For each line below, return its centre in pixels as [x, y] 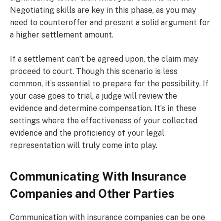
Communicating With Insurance [98, 176]
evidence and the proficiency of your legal [87, 133]
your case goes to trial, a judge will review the [93, 96]
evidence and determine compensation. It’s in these [103, 109]
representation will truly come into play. [84, 146]
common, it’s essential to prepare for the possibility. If [109, 84]
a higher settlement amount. [62, 35]
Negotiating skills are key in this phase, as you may [103, 10]
